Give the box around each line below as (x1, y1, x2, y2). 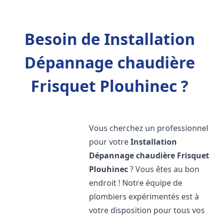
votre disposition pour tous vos (89, 205, 205, 216)
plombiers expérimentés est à (89, 191, 199, 202)
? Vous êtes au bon (128, 164, 200, 175)
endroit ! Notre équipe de (89, 177, 183, 188)
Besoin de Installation (24, 28, 195, 49)
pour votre (89, 136, 131, 147)
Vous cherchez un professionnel (89, 123, 209, 133)
